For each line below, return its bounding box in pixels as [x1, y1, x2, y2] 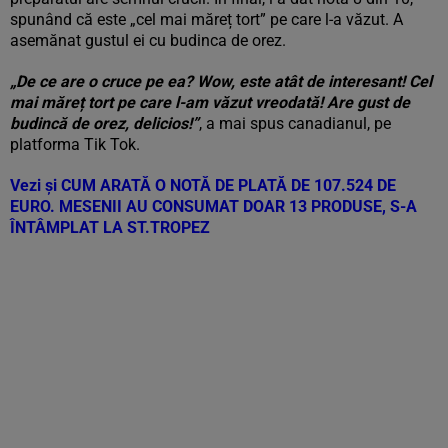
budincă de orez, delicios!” [10, 114, 199, 133]
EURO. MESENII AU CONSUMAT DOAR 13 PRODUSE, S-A [10, 197, 417, 216]
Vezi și [10, 176, 61, 195]
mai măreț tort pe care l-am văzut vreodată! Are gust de [10, 93, 410, 112]
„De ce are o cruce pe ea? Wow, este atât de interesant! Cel [10, 72, 432, 91]
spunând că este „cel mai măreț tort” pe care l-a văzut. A [10, 10, 403, 29]
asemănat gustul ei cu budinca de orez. [10, 31, 286, 50]
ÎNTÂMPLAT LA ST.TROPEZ [10, 218, 210, 237]
